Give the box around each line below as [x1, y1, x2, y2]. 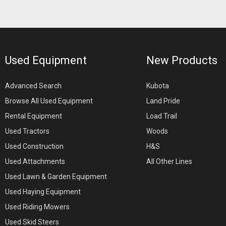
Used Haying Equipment [5, 188, 81, 196]
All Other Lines [146, 157, 192, 166]
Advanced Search [5, 82, 62, 90]
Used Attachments [5, 157, 65, 166]
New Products [146, 54, 217, 67]
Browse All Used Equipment [5, 97, 93, 105]
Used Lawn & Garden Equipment [5, 173, 107, 181]
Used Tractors [5, 127, 49, 136]
